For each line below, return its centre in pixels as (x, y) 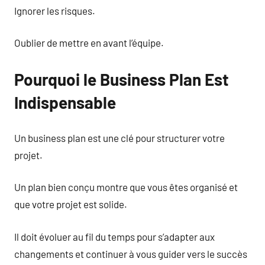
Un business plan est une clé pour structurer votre (119, 138)
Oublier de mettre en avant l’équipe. (89, 43)
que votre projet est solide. (71, 204)
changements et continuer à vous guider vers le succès (131, 253)
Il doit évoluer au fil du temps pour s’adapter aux (114, 236)
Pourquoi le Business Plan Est (122, 79)
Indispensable (65, 102)
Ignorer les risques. (55, 10)
